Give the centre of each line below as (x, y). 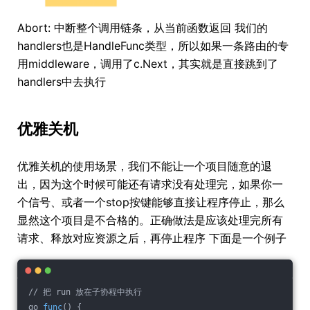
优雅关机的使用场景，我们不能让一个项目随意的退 (145, 166)
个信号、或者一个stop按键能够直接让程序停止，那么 (151, 202)
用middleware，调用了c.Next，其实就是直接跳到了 (148, 63)
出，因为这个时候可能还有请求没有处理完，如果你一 (150, 184)
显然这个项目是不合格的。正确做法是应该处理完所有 (150, 220)
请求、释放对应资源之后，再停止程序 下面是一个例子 (152, 238)
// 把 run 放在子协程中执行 (85, 292)
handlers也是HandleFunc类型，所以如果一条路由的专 (153, 45)
